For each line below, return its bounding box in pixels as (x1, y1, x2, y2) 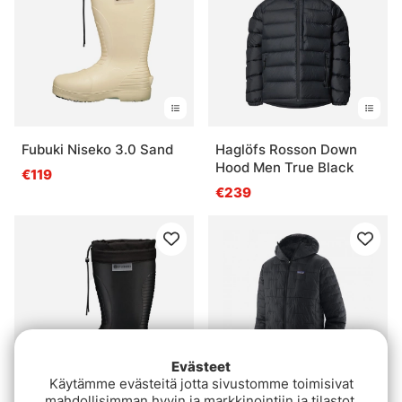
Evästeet (171, 357, 231, 375)
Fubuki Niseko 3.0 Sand (22, 140, 173, 158)
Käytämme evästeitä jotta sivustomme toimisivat (48, 374, 354, 392)
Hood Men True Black (215, 158, 354, 176)
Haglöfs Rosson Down (215, 140, 357, 158)
